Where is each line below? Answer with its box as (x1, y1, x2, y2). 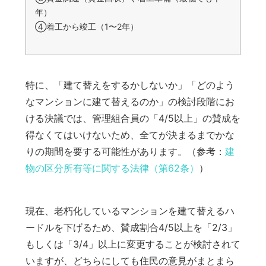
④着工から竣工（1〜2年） (34, 21, 138, 32)
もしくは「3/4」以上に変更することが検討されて (25, 238, 240, 251)
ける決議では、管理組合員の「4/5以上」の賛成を (25, 112, 240, 125)
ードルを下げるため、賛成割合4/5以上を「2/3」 (25, 221, 237, 234)
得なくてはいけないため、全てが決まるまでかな (25, 129, 235, 141)
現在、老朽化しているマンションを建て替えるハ (25, 205, 235, 217)
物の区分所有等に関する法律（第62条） (25, 162, 199, 175)
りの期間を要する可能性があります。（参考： (25, 145, 225, 158)
